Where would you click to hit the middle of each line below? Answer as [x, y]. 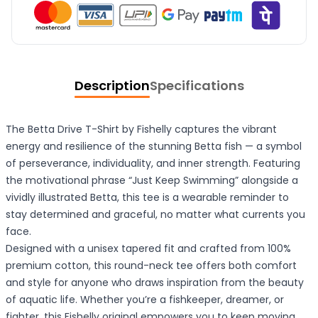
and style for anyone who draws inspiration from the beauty [155, 282]
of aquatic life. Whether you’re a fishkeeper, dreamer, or [145, 299]
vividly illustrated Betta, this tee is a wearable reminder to [147, 197]
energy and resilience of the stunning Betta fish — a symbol [154, 146]
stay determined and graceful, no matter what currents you [155, 214]
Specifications [197, 86]
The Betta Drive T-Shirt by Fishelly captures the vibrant [141, 129]
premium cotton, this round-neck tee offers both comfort [151, 265]
